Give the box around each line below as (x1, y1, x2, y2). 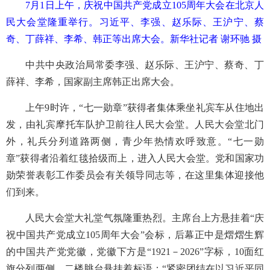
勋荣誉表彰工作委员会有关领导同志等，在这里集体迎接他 (6, 169, 264, 180)
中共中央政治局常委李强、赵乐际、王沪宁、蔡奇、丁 (25, 59, 264, 70)
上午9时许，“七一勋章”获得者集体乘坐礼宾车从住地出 (25, 102, 264, 113)
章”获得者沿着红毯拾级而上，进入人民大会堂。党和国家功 (6, 152, 264, 163)
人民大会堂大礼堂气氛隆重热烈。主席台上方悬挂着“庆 (25, 212, 264, 223)
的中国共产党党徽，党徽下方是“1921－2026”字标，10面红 (6, 246, 264, 257)
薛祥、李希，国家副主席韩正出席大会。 (6, 76, 180, 87)
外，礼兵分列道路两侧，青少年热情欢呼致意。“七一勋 (6, 136, 264, 146)
